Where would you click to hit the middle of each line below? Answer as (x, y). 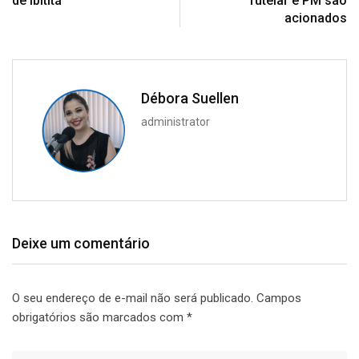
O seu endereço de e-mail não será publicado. (133, 298)
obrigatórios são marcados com (99, 317)
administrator (175, 121)
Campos (279, 298)
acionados (316, 18)
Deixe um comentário (81, 243)
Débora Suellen (190, 98)
